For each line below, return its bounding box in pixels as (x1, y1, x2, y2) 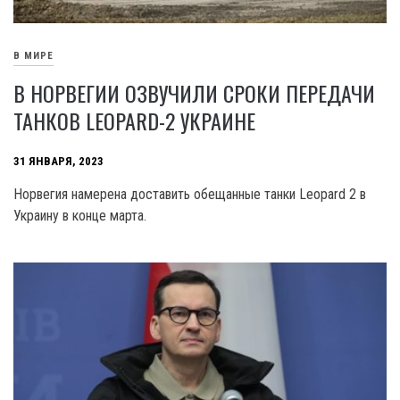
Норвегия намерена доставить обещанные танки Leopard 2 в (13, 186, 366, 204)
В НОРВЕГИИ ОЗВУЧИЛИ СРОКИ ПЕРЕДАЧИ (13, 77, 375, 110)
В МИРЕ (13, 49, 54, 62)
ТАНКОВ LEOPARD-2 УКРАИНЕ (13, 104, 255, 137)
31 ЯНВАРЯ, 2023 (13, 154, 104, 168)
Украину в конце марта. (13, 207, 146, 225)
